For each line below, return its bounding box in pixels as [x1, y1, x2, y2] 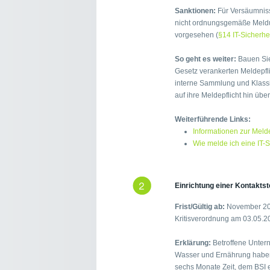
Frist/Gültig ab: [175, 202, 225, 212]
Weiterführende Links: [175, 115, 251, 124]
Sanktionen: [175, 7, 216, 16]
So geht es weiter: [175, 55, 236, 64]
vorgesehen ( [175, 31, 218, 40]
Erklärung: [175, 239, 211, 248]
